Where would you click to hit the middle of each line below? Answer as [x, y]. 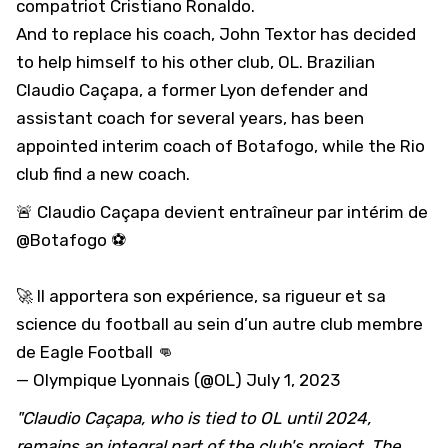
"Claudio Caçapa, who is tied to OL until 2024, [193, 418]
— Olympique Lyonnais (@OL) [131, 380]
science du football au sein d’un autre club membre [219, 324]
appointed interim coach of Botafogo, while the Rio [220, 146]
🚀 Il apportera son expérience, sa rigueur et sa [201, 296]
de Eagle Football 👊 [95, 352]
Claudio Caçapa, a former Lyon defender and [192, 90]
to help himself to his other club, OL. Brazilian [195, 62]
